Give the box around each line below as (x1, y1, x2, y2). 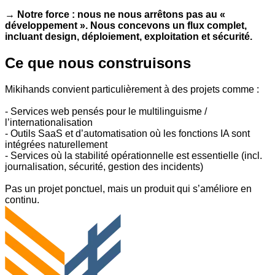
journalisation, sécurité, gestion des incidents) (5, 161, 203, 172)
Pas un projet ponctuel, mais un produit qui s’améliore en (5, 184, 252, 195)
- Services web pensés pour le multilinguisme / (5, 106, 207, 117)
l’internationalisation (5, 117, 93, 128)
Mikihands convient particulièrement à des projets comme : (5, 84, 259, 95)
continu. (5, 195, 39, 206)
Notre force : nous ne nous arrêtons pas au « (17, 9, 225, 20)
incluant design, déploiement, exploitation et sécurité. (5, 31, 252, 42)
